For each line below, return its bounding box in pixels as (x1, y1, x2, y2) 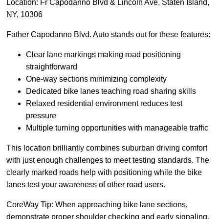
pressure (26, 111, 56, 120)
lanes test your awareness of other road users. (6, 180, 165, 189)
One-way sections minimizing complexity (26, 75, 167, 84)
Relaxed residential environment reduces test (26, 99, 182, 108)
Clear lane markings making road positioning (26, 50, 181, 59)
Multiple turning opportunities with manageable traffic (26, 124, 208, 132)
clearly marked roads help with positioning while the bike (6, 168, 202, 177)
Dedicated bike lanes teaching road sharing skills (26, 87, 196, 96)
